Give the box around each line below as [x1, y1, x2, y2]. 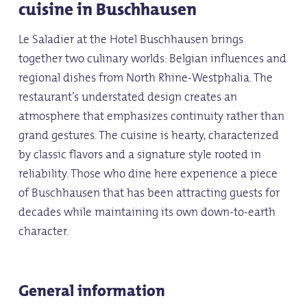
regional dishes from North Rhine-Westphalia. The [18, 68, 273, 88]
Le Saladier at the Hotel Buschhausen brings [18, 29, 243, 49]
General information [18, 278, 165, 304]
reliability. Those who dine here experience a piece [18, 164, 278, 184]
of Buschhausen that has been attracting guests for [18, 183, 280, 203]
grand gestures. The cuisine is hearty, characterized [18, 125, 279, 145]
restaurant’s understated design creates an [18, 87, 237, 107]
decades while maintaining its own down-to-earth [18, 202, 275, 222]
